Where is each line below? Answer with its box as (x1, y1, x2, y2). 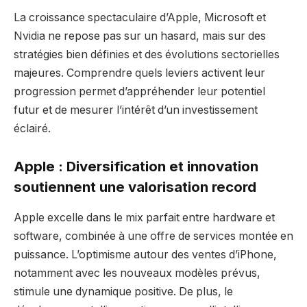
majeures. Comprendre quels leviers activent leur (14, 66, 265, 79)
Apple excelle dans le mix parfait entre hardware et (14, 210, 275, 224)
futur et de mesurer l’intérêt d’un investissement (14, 103, 258, 116)
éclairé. (14, 121, 51, 135)
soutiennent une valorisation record (14, 178, 256, 196)
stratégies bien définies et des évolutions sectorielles (14, 47, 280, 61)
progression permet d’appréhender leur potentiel (14, 84, 265, 98)
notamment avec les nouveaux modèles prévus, (14, 266, 260, 280)
